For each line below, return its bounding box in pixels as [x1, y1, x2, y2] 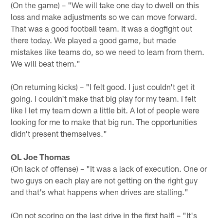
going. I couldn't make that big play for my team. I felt [11, 93, 197, 103]
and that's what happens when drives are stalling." [11, 186, 189, 197]
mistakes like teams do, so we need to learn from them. [11, 46, 205, 56]
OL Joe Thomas [11, 151, 71, 162]
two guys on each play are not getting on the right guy [11, 175, 198, 185]
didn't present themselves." [11, 128, 108, 138]
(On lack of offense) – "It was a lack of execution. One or [11, 163, 207, 173]
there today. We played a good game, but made [11, 35, 177, 45]
